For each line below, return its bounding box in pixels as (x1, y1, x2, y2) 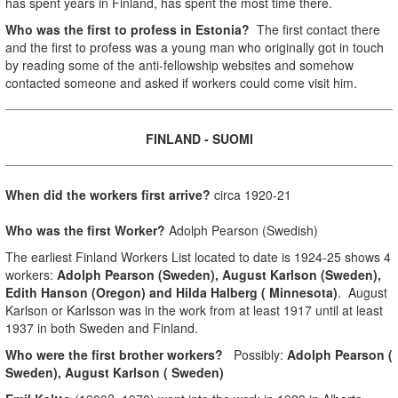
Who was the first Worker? (5, 220, 165, 239)
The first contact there (250, 20, 380, 38)
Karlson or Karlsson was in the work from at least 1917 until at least (5, 300, 383, 319)
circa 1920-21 (211, 185, 291, 203)
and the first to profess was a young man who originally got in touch (5, 37, 384, 56)
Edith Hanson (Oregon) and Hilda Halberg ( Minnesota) (5, 283, 338, 301)
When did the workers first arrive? (5, 185, 211, 203)
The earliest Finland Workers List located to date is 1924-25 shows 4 (5, 247, 391, 266)
